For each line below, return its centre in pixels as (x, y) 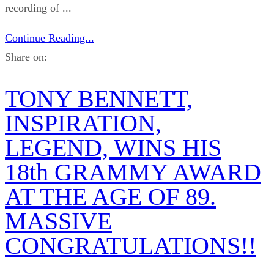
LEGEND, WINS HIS (113, 148)
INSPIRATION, (83, 124)
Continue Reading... (50, 38)
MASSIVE (58, 221)
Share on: (26, 57)
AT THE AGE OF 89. (110, 197)
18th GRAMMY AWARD (133, 172)
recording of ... (38, 8)
